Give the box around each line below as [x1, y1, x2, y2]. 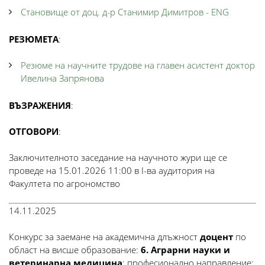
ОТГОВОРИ [9, 125, 59, 137]
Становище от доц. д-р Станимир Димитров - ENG [21, 6, 229, 18]
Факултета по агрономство [9, 177, 120, 189]
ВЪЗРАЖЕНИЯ [9, 99, 71, 111]
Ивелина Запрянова [21, 72, 104, 84]
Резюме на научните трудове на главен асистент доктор [21, 59, 255, 71]
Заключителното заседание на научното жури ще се [9, 151, 227, 163]
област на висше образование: [9, 244, 141, 256]
